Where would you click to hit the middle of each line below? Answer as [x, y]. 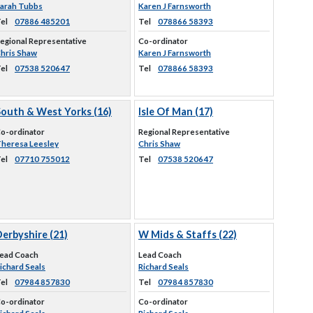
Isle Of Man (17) [176, 111]
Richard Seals [163, 267]
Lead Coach [160, 255]
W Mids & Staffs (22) [188, 234]
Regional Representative [184, 132]
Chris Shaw [159, 144]
